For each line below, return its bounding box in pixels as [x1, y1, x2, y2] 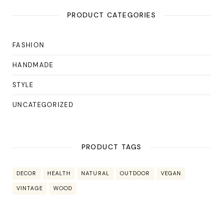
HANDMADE [12, 61, 54, 69]
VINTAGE [16, 185, 43, 192]
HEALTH [47, 170, 71, 177]
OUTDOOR [119, 170, 150, 177]
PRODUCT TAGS [81, 142, 142, 151]
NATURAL [81, 170, 110, 177]
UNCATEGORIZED [12, 101, 74, 109]
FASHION [12, 41, 45, 49]
